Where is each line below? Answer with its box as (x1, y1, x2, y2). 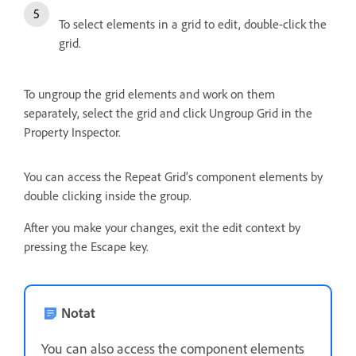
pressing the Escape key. (24, 238, 149, 254)
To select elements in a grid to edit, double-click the (59, 15, 327, 32)
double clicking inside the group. (24, 187, 192, 203)
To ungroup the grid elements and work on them (24, 85, 275, 102)
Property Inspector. (24, 123, 121, 140)
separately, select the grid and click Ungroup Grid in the (24, 104, 312, 121)
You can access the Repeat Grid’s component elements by (24, 168, 323, 184)
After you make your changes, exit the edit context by (24, 219, 300, 235)
